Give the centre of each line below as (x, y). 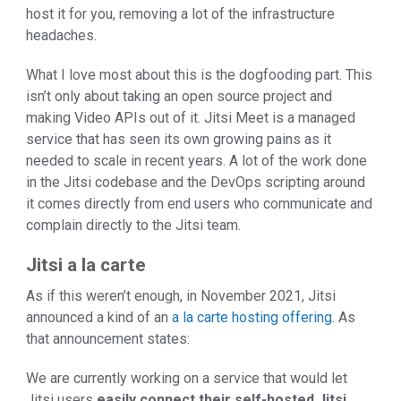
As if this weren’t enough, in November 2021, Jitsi (181, 296)
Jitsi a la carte (86, 264)
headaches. (61, 35)
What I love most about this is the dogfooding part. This (199, 74)
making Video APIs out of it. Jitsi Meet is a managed (191, 117)
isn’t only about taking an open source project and (179, 96)
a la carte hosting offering (252, 318)
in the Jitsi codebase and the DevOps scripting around (196, 182)
